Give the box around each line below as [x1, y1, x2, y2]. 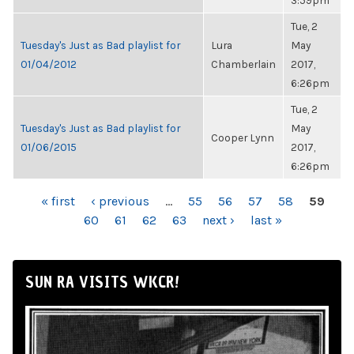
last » [250, 213, 282, 228]
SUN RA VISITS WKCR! [25, 271, 179, 293]
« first [41, 194, 75, 209]
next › [202, 213, 235, 228]
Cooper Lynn [211, 131, 274, 144]
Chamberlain [211, 58, 276, 70]
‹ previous [91, 194, 149, 209]
